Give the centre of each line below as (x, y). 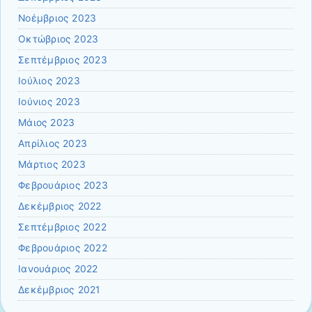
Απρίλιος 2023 (53, 143)
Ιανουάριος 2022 (58, 268)
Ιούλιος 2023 (49, 80)
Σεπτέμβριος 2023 (63, 60)
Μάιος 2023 (47, 122)
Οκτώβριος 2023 (58, 39)
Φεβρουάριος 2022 (63, 248)
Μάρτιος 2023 (52, 164)
